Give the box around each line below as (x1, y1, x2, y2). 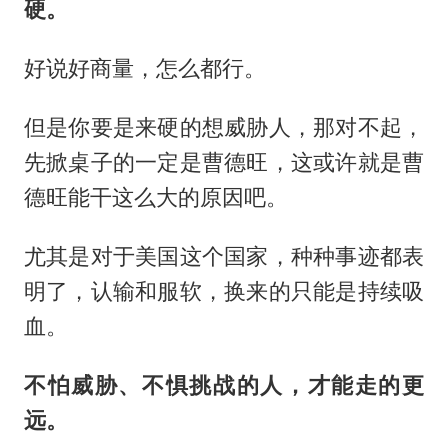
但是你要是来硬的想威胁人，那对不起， (23, 113, 425, 140)
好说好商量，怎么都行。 (23, 54, 266, 81)
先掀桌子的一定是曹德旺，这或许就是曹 (23, 148, 425, 175)
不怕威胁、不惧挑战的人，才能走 (23, 371, 379, 398)
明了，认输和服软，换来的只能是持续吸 (23, 277, 425, 304)
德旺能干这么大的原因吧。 (23, 183, 288, 210)
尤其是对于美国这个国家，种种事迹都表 (23, 242, 425, 269)
